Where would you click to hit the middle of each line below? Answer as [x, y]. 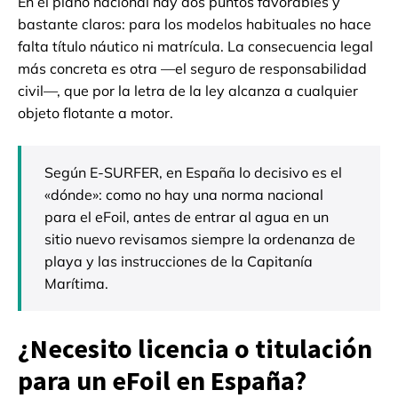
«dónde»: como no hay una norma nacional [184, 194]
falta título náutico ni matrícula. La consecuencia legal [195, 46]
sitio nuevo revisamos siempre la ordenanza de [200, 239]
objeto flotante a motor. [96, 112]
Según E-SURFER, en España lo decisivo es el [193, 172]
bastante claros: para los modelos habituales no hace [195, 24]
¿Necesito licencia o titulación [195, 348]
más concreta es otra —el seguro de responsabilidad [192, 68]
